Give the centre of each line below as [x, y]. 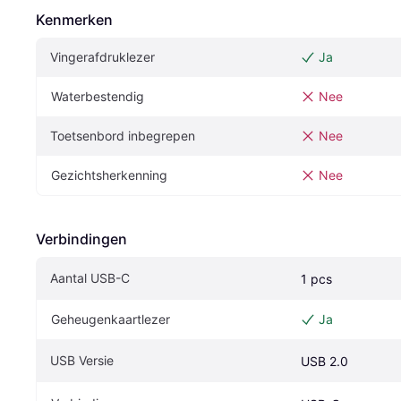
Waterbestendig [98, 97]
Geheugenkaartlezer [111, 320]
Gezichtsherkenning [109, 175]
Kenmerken [74, 20]
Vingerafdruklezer [102, 57]
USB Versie [82, 361]
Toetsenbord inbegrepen [123, 136]
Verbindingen [81, 239]
